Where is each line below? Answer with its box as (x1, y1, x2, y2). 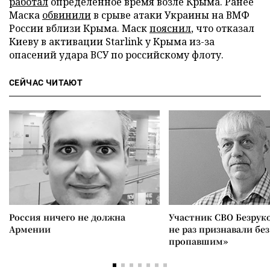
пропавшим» (169, 234, 228, 247)
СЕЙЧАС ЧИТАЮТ (9, 77, 83, 87)
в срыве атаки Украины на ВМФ (91, 8, 250, 22)
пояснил (149, 21, 191, 35)
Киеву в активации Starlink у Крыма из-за (9, 34, 215, 48)
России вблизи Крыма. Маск (9, 21, 149, 35)
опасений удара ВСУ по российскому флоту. (9, 48, 224, 61)
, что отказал (191, 21, 254, 35)
